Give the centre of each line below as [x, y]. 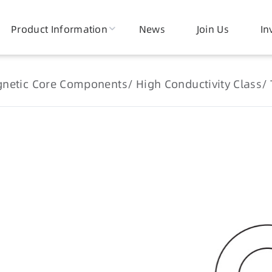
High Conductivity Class [199, 84]
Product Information [59, 29]
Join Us [213, 29]
